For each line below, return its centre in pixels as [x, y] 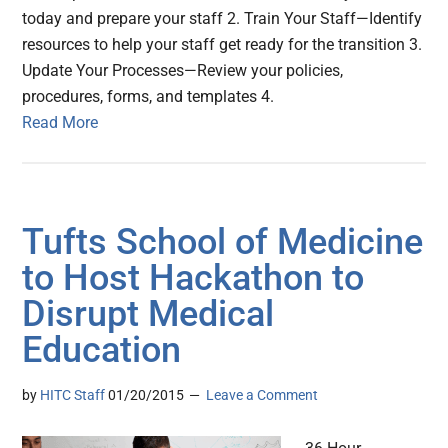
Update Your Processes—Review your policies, [183, 71]
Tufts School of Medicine [223, 242]
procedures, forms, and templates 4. [148, 97]
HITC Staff [73, 395]
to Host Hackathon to [193, 278]
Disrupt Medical [148, 314]
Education [102, 350]
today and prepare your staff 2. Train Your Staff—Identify [222, 19]
